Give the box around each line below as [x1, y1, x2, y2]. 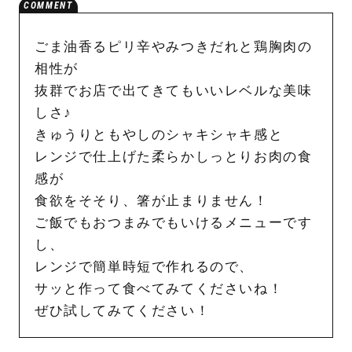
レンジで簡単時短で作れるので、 [34, 258, 254, 274]
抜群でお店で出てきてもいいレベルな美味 [34, 82, 313, 98]
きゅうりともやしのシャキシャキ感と [34, 126, 284, 142]
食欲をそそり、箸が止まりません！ [34, 192, 269, 208]
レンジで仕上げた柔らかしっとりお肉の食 [34, 148, 313, 164]
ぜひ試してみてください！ [34, 302, 211, 318]
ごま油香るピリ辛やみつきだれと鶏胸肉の [34, 38, 313, 54]
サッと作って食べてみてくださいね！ [34, 280, 284, 296]
